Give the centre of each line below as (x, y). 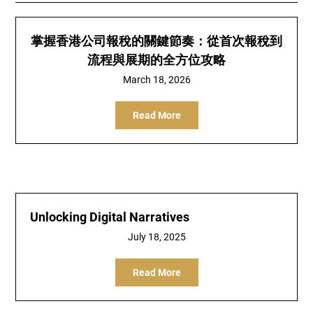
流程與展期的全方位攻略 (156, 60)
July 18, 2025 (156, 237)
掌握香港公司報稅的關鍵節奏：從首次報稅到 (156, 41)
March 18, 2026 (156, 80)
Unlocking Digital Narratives (110, 217)
